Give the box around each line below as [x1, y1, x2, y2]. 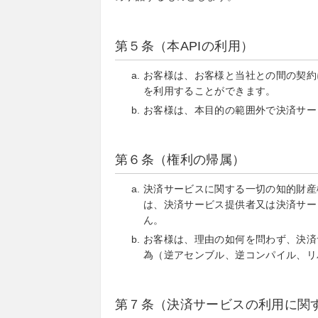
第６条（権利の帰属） [115, 153, 246, 167]
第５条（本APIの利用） [115, 39, 254, 53]
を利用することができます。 [143, 85, 276, 97]
